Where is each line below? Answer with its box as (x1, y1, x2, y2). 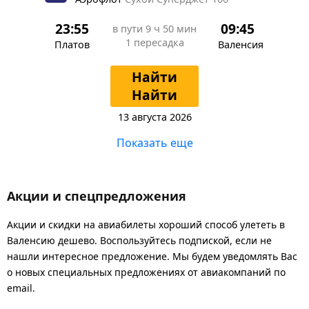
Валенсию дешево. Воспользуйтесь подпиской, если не (7, 233, 272, 247)
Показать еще (116, 134, 193, 150)
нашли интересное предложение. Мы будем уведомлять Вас (7, 249, 297, 263)
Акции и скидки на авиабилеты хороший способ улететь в (7, 217, 285, 231)
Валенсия (218, 37, 263, 51)
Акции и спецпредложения (7, 187, 186, 204)
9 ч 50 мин (146, 21, 197, 35)
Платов (54, 37, 90, 51)
